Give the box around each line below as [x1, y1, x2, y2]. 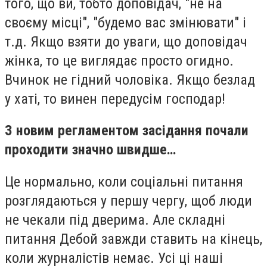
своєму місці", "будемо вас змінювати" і [5, 14, 246, 31]
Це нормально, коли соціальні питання [5, 173, 243, 191]
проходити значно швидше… [5, 141, 176, 159]
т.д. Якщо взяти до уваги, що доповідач [5, 33, 247, 50]
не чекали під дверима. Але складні [5, 212, 225, 229]
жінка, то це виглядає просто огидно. [5, 52, 234, 69]
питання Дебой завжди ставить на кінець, [5, 231, 262, 248]
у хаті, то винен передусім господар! [5, 90, 225, 107]
